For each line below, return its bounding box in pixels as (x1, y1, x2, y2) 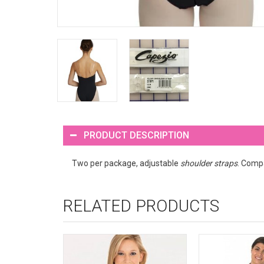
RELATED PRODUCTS (63, 196, 219, 216)
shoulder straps (180, 158, 237, 168)
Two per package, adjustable (72, 158, 180, 168)
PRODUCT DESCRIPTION (84, 129, 189, 141)
